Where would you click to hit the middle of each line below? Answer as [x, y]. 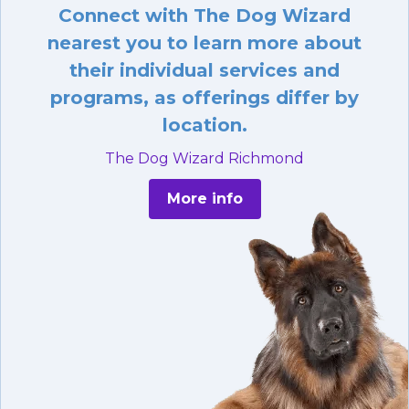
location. [204, 126]
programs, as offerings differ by [204, 98]
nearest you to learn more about [204, 43]
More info [204, 199]
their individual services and [204, 71]
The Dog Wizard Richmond [204, 159]
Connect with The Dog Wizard [204, 16]
